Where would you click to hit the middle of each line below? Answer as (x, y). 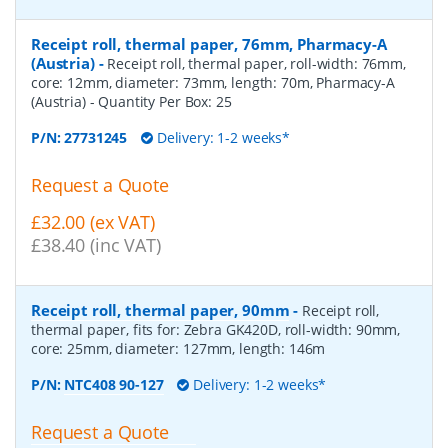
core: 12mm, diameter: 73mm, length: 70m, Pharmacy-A (213, 83)
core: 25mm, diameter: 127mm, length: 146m (178, 349)
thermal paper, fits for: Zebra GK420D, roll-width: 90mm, (216, 330)
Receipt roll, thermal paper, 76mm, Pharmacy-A (209, 44)
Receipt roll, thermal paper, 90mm (160, 310)
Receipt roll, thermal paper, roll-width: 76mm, (256, 64)
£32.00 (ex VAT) (93, 222)
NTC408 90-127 (114, 385)
